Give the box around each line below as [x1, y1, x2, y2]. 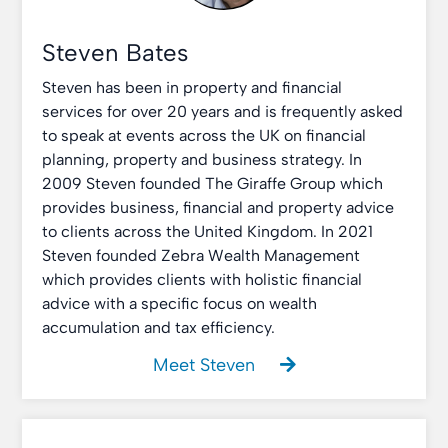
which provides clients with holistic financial [42, 270, 363, 289]
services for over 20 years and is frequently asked [42, 102, 404, 121]
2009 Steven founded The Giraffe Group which [42, 174, 384, 193]
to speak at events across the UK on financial [42, 126, 367, 145]
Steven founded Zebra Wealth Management [42, 246, 361, 265]
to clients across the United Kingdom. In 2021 [42, 222, 374, 241]
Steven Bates [42, 38, 189, 67]
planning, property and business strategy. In [42, 150, 363, 169]
